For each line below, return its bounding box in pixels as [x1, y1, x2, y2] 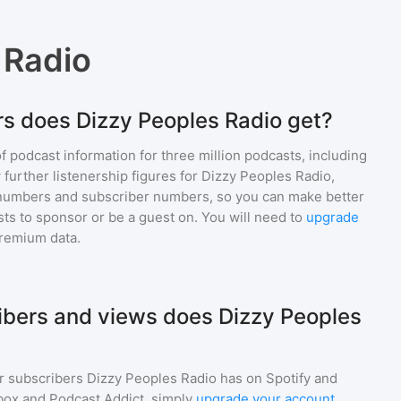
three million [161, 147, 241, 164]
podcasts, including [241, 147, 367, 164]
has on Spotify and [217, 370, 337, 387]
